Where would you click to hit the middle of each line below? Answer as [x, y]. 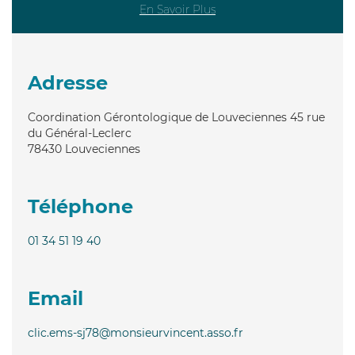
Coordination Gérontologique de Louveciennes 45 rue [176, 117]
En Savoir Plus [177, 9]
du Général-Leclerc [80, 133]
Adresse [68, 82]
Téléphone [80, 206]
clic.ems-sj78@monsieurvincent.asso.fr [136, 332]
